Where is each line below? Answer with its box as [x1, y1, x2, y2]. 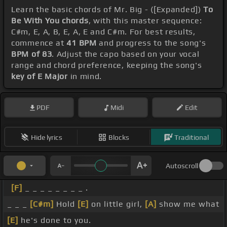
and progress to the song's [96, 38, 206, 48]
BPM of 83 [11, 49, 52, 59]
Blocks [108, 133, 129, 141]
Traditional [174, 133, 209, 141]
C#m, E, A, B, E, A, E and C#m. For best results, [11, 27, 196, 37]
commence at [11, 38, 67, 48]
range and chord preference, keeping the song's [11, 60, 202, 70]
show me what [157, 199, 219, 209]
